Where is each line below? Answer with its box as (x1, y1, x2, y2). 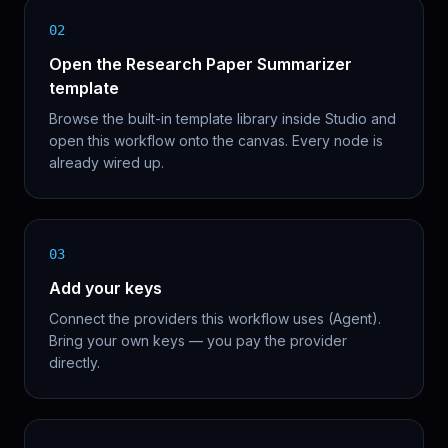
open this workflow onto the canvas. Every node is (49, 131, 383, 149)
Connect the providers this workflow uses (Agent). (49, 309, 381, 327)
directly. (49, 353, 100, 371)
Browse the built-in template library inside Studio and (49, 109, 396, 127)
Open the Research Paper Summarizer (49, 53, 352, 74)
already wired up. (49, 153, 164, 171)
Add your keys (49, 277, 162, 298)
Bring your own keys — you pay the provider (49, 331, 347, 349)
